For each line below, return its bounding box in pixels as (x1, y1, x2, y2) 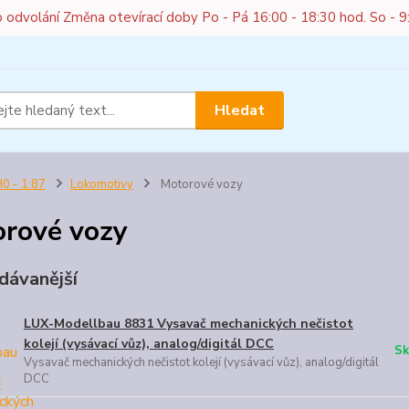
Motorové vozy (157, 176, 243, 193)
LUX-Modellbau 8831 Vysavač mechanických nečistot (23, 315, 353, 332)
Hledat (215, 100, 266, 121)
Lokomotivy (69, 176, 133, 193)
